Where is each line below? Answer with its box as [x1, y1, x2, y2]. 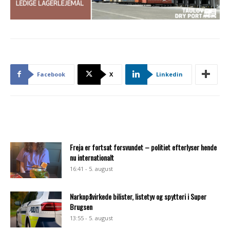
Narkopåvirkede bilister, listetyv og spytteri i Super [70, 190, 206, 202]
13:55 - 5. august [70, 214, 113, 222]
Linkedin [156, 70, 183, 78]
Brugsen [70, 201, 92, 212]
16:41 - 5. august [70, 164, 113, 172]
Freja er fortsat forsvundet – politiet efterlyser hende [70, 141, 217, 152]
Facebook [37, 70, 65, 78]
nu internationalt [70, 151, 114, 163]
